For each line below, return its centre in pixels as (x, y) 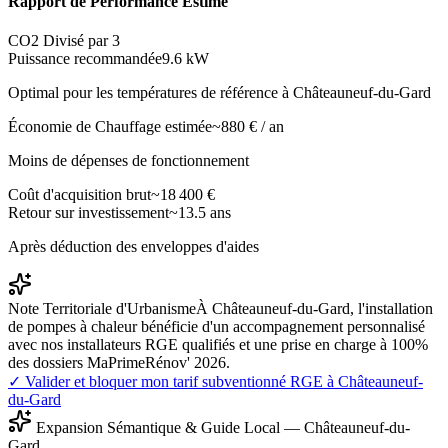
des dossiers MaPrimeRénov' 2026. (119, 363)
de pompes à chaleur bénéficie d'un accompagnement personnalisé (216, 327)
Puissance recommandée (85, 59)
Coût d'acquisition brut (79, 195)
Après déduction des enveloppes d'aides (133, 247)
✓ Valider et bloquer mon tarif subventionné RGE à (173, 382)
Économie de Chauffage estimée (110, 127)
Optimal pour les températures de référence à (150, 93)
